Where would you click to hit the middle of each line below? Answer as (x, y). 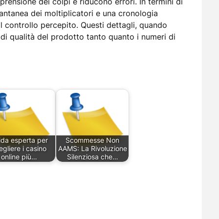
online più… (19, 157)
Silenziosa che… (92, 157)
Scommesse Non (92, 140)
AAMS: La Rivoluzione (92, 149)
